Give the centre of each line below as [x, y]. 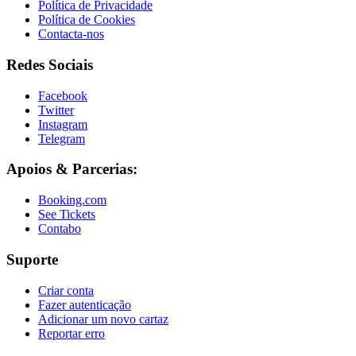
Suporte [32, 259]
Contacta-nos [71, 34]
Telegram [62, 138]
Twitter [56, 110]
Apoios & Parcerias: [72, 169]
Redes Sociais [50, 65]
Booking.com [72, 200]
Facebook [63, 95]
